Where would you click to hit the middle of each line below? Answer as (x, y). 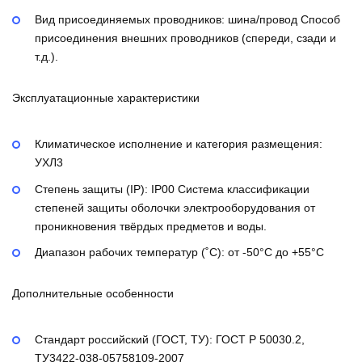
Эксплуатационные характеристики (106, 98)
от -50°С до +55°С (276, 253)
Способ (320, 20)
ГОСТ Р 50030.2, (260, 339)
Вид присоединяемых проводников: (131, 20)
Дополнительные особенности (93, 294)
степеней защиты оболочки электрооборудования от (175, 207)
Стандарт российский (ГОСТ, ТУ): (125, 339)
